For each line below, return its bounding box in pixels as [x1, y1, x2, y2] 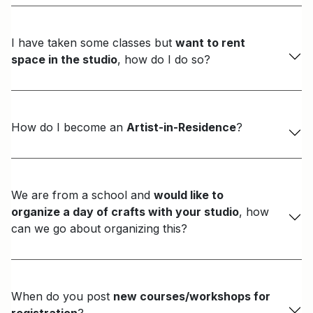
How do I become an [11, 120, 126, 135]
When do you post [11, 289, 113, 304]
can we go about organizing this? [11, 221, 187, 236]
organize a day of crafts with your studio [11, 205, 239, 219]
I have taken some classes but [11, 36, 175, 50]
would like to [154, 188, 224, 203]
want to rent [175, 36, 245, 50]
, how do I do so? [117, 52, 210, 67]
